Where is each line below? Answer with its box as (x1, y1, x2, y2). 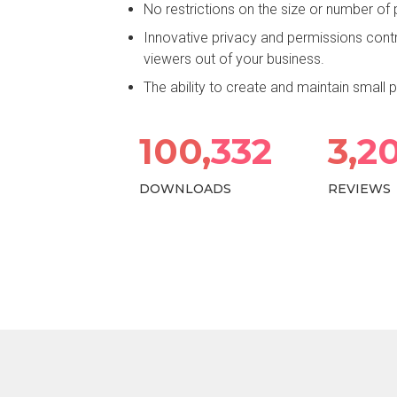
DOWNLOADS (139, 181, 231, 198)
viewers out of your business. (144, 51, 324, 68)
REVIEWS (327, 181, 391, 198)
